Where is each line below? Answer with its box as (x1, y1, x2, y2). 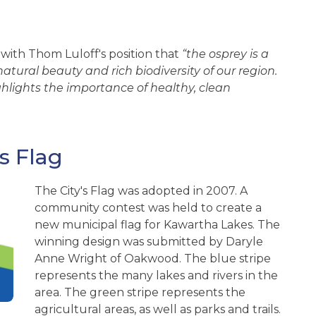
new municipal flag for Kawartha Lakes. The (35, 218, 280, 232)
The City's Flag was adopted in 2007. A (35, 184, 248, 198)
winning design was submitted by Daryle (35, 235, 263, 249)
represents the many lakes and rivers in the (35, 269, 278, 283)
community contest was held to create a (35, 201, 262, 215)
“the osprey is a (182, 47, 269, 61)
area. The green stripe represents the (35, 286, 245, 300)
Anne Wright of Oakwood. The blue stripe (35, 252, 271, 266)
